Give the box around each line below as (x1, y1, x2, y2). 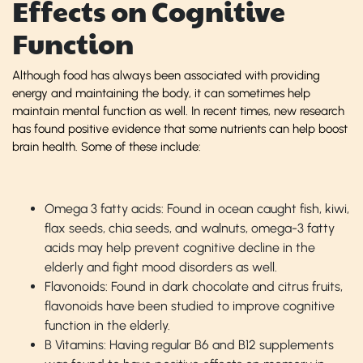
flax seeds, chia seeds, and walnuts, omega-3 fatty (45, 220, 335, 236)
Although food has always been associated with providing (12, 67, 320, 83)
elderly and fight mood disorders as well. (45, 258, 277, 275)
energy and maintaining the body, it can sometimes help (12, 85, 310, 100)
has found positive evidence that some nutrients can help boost (12, 121, 348, 136)
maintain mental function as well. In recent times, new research (12, 103, 344, 118)
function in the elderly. (45, 317, 170, 333)
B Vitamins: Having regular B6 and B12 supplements (45, 336, 334, 352)
